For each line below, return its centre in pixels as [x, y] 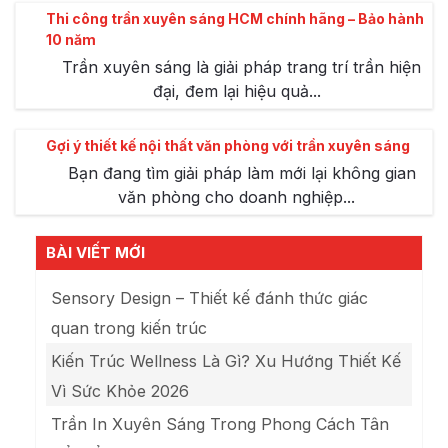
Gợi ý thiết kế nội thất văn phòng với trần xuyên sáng [228, 146]
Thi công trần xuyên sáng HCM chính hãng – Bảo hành [235, 19]
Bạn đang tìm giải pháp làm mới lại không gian [241, 173]
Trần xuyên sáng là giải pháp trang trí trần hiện [241, 67]
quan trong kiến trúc [129, 328]
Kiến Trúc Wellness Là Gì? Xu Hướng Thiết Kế [226, 361]
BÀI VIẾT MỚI [95, 253]
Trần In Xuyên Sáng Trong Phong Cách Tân [220, 424]
